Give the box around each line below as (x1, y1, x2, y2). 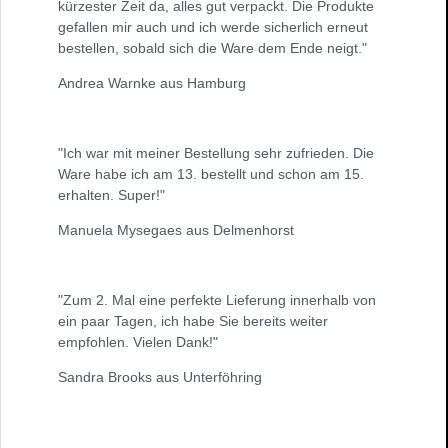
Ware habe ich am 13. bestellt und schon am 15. (58, 166, 364, 183)
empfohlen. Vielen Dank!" (58, 334, 218, 351)
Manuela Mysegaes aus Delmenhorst (58, 222, 294, 239)
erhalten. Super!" (58, 187, 165, 204)
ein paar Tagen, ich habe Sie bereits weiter (58, 313, 328, 330)
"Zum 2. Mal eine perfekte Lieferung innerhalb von (58, 292, 376, 309)
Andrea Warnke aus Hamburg (58, 75, 246, 92)
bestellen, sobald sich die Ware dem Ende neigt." (58, 40, 367, 57)
